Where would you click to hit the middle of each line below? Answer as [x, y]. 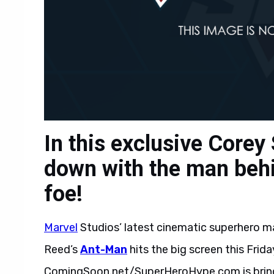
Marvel [61, 227]
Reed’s [62, 249]
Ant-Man [104, 249]
